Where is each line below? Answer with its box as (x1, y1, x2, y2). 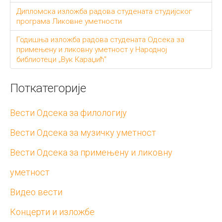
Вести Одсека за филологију (10, 107, 127, 118)
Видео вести (10, 186, 62, 197)
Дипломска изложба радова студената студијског (16, 6, 192, 16)
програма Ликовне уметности (16, 16, 122, 26)
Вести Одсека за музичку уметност (10, 127, 156, 138)
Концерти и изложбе (10, 206, 95, 217)
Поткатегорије (10, 80, 86, 95)
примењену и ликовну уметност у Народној (16, 45, 167, 54)
